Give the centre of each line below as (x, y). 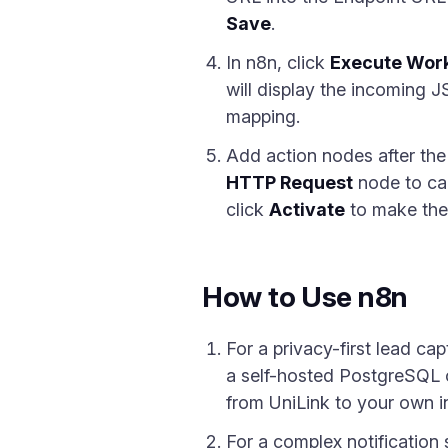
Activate (307, 209)
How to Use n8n (305, 297)
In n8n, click (278, 62)
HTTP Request (289, 182)
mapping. (263, 116)
